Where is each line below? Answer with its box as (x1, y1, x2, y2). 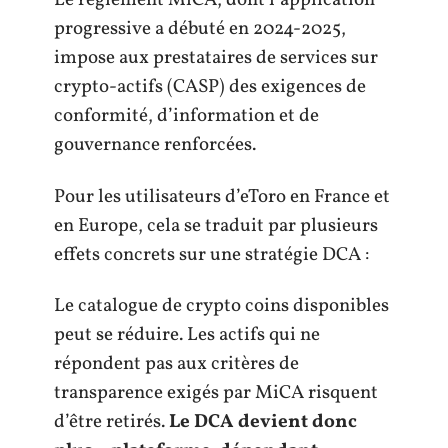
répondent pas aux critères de (54, 351, 299, 378)
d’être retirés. (54, 409, 169, 436)
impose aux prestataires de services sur (54, 45, 378, 72)
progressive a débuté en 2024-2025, (54, 16, 346, 43)
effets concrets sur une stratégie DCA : (54, 241, 369, 268)
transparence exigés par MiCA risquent (54, 380, 378, 407)
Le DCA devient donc (169, 409, 357, 436)
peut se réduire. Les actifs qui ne (54, 322, 320, 349)
